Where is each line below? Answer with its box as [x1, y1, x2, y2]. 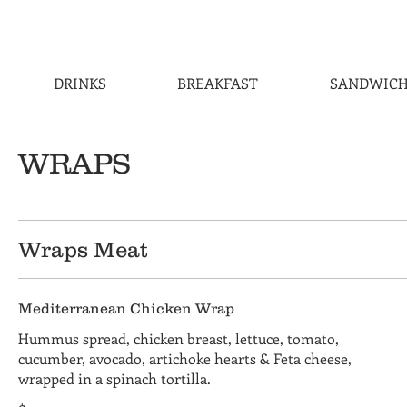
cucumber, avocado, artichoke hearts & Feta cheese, [18, 349, 352, 368]
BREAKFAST [177, 74, 259, 93]
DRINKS [54, 74, 107, 93]
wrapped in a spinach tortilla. [18, 369, 211, 388]
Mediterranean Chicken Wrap [18, 300, 234, 316]
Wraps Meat [18, 237, 148, 262]
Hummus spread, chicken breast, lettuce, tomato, [18, 329, 339, 348]
